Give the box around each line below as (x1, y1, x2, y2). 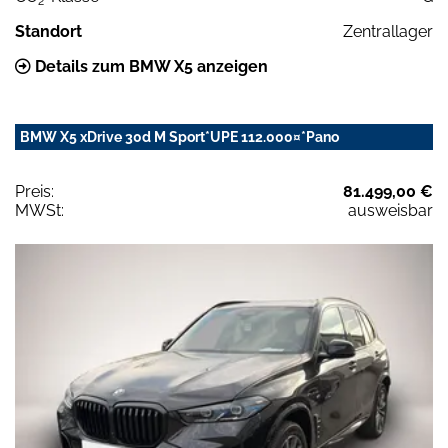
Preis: (15, 182, 54, 202)
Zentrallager (343, 22, 433, 42)
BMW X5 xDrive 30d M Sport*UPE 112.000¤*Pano (20, 129, 339, 146)
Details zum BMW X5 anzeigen (31, 57, 268, 77)
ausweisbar (348, 201, 433, 221)
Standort (15, 22, 82, 42)
